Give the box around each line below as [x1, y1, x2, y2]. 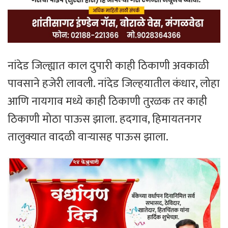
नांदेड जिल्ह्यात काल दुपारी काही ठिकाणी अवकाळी [8, 56, 209, 75]
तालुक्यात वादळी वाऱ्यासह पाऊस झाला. [8, 127, 168, 147]
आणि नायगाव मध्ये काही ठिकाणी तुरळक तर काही [8, 92, 207, 111]
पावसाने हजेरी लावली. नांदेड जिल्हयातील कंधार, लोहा [8, 74, 220, 93]
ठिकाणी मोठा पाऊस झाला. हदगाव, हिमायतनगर [8, 109, 202, 129]
